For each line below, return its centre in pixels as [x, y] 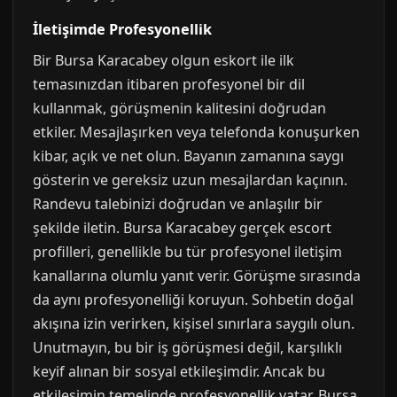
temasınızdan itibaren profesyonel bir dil [169, 84]
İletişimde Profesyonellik [122, 29]
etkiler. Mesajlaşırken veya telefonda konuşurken [196, 132]
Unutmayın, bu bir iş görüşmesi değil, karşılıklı [187, 347]
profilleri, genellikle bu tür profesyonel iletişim [187, 252]
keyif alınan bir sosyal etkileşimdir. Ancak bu [179, 371]
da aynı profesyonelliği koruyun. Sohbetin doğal [193, 300]
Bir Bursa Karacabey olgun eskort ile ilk [163, 60]
